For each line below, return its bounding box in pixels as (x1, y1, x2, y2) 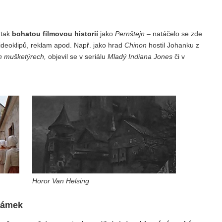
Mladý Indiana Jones (108, 53, 172, 61)
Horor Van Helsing (32, 176, 89, 185)
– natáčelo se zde (145, 30, 202, 38)
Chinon (124, 41, 147, 50)
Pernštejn (115, 30, 145, 38)
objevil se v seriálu (46, 53, 108, 61)
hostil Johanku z (147, 41, 199, 50)
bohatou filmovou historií (12, 30, 98, 38)
